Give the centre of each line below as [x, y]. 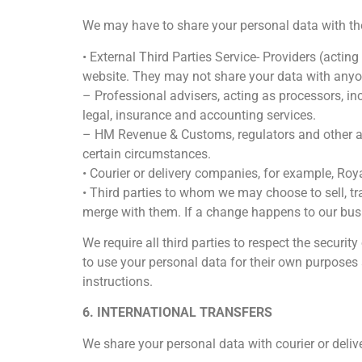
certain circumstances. [147, 154]
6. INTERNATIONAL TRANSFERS [177, 313]
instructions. [118, 281]
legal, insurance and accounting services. [199, 115]
